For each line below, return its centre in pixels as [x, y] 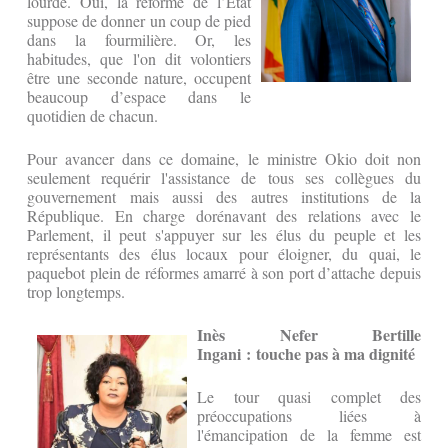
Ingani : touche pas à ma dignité [306, 354]
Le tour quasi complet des [309, 397]
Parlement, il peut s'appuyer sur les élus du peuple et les [224, 235]
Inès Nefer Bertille [309, 335]
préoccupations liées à [309, 416]
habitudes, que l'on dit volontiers [139, 59]
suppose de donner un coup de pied [139, 21]
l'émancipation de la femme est [309, 435]
